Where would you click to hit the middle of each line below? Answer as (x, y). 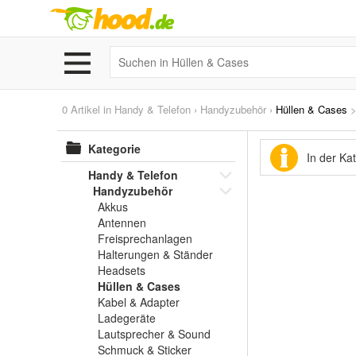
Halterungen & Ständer (155, 254)
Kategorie (114, 149)
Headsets (122, 270)
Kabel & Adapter (139, 302)
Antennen (122, 222)
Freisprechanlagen (145, 238)
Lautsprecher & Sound (154, 334)
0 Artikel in (88, 109)
